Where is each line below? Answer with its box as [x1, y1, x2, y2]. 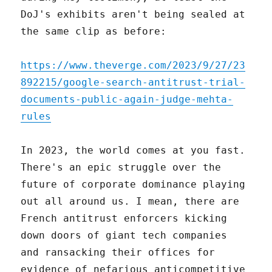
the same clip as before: [21, 25, 167, 37]
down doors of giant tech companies [21, 229, 228, 241]
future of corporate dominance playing [21, 178, 246, 190]
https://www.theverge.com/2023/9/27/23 [21, 59, 246, 71]
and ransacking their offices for [21, 246, 216, 258]
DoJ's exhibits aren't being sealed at [21, 8, 246, 20]
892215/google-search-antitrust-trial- [21, 76, 246, 88]
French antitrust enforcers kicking [21, 212, 228, 224]
